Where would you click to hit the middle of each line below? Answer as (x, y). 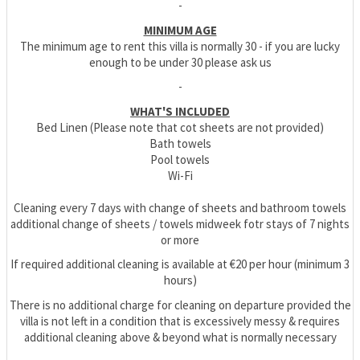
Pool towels (180, 159)
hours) (180, 280)
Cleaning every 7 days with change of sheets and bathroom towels (180, 207)
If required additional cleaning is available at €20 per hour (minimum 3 (180, 264)
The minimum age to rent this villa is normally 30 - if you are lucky (180, 46)
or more (180, 239)
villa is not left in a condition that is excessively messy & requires (180, 321)
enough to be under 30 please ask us (180, 62)
